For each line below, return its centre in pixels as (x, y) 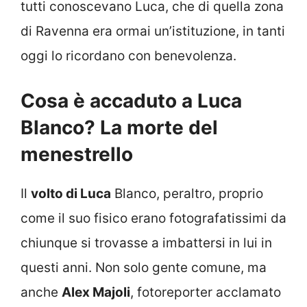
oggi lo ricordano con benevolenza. (128, 56)
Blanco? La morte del (119, 128)
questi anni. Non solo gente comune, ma (144, 268)
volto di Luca (71, 194)
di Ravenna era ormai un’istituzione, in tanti (153, 31)
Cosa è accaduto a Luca (131, 101)
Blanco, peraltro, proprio (187, 194)
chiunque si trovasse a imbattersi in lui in (146, 243)
